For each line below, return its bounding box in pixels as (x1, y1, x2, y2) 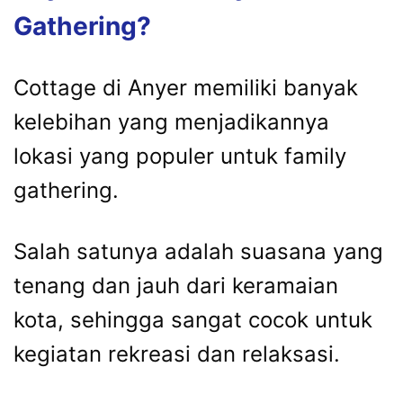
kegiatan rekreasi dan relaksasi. (13, 340, 340, 367)
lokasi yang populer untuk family (13, 142, 346, 169)
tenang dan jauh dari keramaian (13, 272, 338, 299)
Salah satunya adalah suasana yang (13, 237, 383, 264)
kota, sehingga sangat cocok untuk (13, 306, 372, 333)
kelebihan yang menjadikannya (13, 108, 329, 135)
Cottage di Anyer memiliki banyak (13, 74, 358, 101)
